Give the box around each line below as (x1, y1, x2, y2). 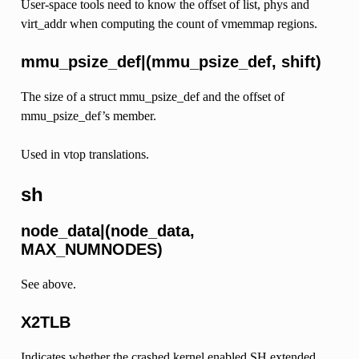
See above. (20, 277, 76, 292)
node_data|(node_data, (20, 222, 195, 240)
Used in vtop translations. (20, 147, 149, 162)
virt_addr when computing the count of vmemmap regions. (20, 17, 317, 31)
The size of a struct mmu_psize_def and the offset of (20, 90, 284, 104)
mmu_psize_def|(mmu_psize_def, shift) (20, 53, 321, 71)
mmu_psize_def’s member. (20, 109, 156, 123)
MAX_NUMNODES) (20, 240, 163, 259)
